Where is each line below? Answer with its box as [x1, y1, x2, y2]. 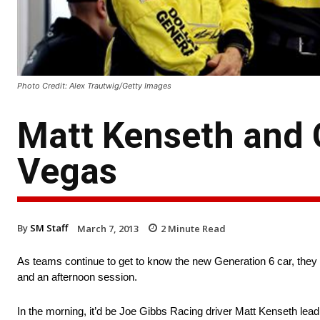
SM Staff [30, 221, 68, 234]
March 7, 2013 [77, 221, 139, 235]
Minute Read [166, 221, 226, 235]
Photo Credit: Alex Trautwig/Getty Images [17, 80, 171, 91]
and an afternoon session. [17, 271, 137, 284]
